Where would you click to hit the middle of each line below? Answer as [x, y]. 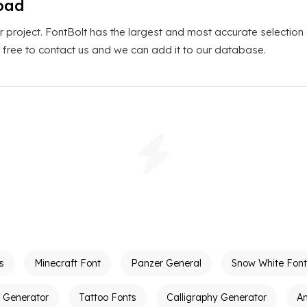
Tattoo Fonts [108, 297]
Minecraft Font [67, 263]
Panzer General [166, 263]
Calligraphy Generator [217, 297]
